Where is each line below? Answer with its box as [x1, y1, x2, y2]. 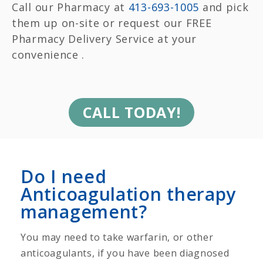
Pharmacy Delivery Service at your [12, 31, 197, 46]
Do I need [21, 164, 107, 188]
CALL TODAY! [82, 102, 181, 122]
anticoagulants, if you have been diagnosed [21, 246, 230, 259]
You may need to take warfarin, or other [21, 230, 214, 244]
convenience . [12, 47, 88, 62]
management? [21, 199, 147, 224]
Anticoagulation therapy [21, 181, 237, 206]
